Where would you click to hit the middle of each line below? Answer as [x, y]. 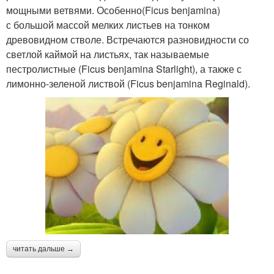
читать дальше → [43, 249]
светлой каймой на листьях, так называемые [108, 54]
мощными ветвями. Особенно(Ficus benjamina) [113, 10]
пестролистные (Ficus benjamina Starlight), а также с [124, 69]
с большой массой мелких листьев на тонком [108, 25]
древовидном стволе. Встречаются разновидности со [128, 39]
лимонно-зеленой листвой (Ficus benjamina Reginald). [128, 83]
